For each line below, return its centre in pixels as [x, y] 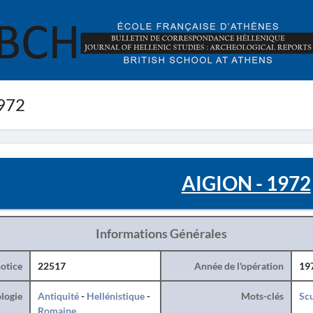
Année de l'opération [239, 266]
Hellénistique [115, 296]
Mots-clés [262, 296]
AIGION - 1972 [246, 183]
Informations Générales [161, 233]
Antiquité [58, 296]
